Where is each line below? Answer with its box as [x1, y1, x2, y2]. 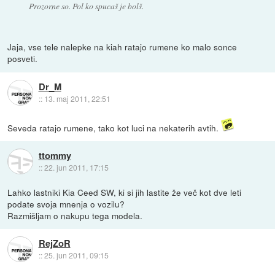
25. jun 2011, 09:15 [44, 249, 109, 260]
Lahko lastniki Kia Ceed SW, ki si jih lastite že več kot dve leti [7, 185, 242, 198]
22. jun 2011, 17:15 [44, 161, 109, 172]
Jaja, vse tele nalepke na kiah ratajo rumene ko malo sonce [7, 41, 238, 53]
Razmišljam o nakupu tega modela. [7, 209, 143, 222]
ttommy [38, 148, 71, 162]
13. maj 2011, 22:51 [44, 93, 110, 104]
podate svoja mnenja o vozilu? [7, 197, 125, 210]
